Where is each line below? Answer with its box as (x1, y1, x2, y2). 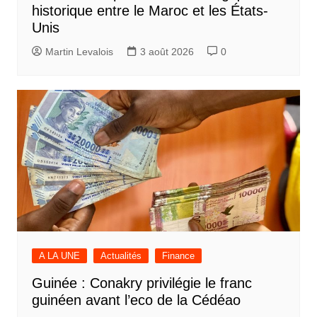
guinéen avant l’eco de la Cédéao (31, 292, 241, 308)
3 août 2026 (139, 45, 194, 57)
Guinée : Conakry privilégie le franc (31, 275, 252, 291)
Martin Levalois (45, 45, 113, 57)
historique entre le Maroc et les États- (31, 2, 268, 18)
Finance (161, 250, 195, 261)
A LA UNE (38, 250, 80, 261)
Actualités (100, 250, 142, 261)
